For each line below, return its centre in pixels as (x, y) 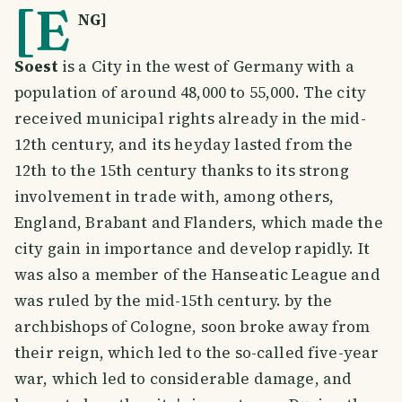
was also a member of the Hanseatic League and (197, 274)
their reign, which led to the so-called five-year (197, 352)
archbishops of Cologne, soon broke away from (192, 326)
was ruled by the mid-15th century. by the (174, 300)
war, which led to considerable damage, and (184, 378)
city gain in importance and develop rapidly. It (192, 248)
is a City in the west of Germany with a (206, 66)
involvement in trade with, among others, (175, 196)
